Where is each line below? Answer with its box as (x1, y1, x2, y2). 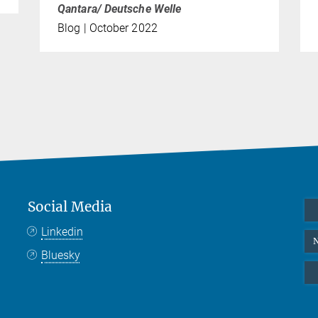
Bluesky (41, 248, 81, 263)
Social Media (28, 198, 112, 216)
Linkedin (41, 225, 84, 239)
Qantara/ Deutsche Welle (57, 2, 182, 16)
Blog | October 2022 (57, 21, 158, 35)
